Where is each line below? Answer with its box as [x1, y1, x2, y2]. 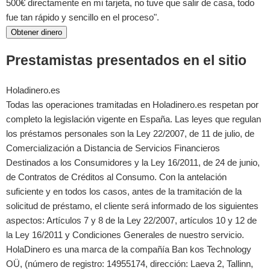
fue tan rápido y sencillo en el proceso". [6, 11, 159, 22]
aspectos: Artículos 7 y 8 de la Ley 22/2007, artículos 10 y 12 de [6, 215, 257, 226]
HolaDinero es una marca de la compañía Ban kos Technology [6, 244, 251, 255]
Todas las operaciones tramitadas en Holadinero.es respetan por [6, 99, 259, 110]
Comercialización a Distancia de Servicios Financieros [6, 143, 220, 154]
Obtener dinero [11, 27, 62, 37]
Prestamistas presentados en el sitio [6, 53, 246, 69]
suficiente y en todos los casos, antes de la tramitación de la [6, 186, 242, 197]
